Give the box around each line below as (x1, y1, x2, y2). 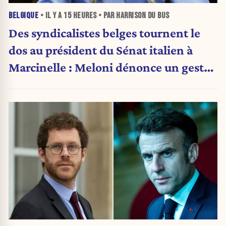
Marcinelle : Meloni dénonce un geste (9, 60, 210, 75)
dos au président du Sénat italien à (9, 43, 193, 58)
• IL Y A (38, 10, 64, 21)
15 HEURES (64, 10, 97, 21)
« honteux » (9, 77, 76, 92)
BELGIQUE (9, 10, 38, 21)
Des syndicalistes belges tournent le (9, 26, 200, 40)
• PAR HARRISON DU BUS (96, 10, 169, 21)
